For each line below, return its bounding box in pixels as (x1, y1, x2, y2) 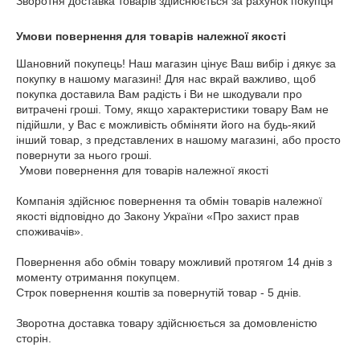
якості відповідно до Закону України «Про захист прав (16, 210, 299, 223)
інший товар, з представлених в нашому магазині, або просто (16, 133, 341, 146)
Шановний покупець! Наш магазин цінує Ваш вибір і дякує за (16, 57, 336, 70)
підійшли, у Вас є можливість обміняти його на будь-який (16, 118, 316, 131)
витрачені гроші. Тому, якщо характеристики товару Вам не (16, 103, 329, 116)
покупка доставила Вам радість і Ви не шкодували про (16, 88, 302, 100)
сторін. (16, 332, 51, 345)
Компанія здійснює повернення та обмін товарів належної (16, 194, 322, 207)
